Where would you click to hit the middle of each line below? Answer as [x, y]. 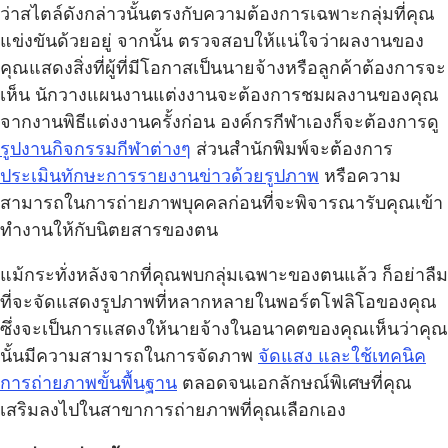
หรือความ [360, 176]
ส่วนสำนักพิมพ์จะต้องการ [292, 149]
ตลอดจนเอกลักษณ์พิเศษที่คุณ [294, 383]
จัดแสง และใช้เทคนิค [342, 356]
